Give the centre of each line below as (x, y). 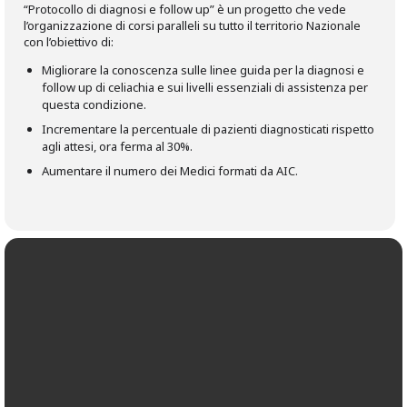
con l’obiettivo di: (69, 41)
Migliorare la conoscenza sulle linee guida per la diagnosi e (203, 69)
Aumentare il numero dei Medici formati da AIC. (170, 170)
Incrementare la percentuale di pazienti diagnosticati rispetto (208, 129)
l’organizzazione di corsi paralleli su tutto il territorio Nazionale (192, 25)
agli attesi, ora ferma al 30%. (117, 146)
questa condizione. (94, 104)
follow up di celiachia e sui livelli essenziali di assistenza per (205, 87)
